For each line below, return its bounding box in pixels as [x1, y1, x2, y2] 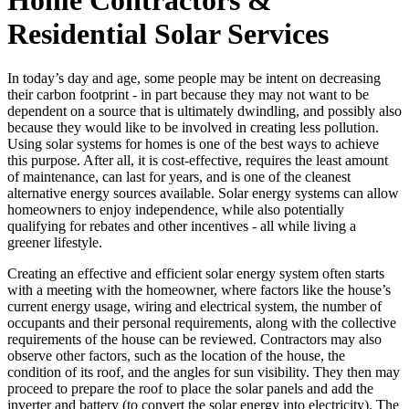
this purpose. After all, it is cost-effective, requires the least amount [7, 152, 388, 169]
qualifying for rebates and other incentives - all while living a [7, 218, 356, 235]
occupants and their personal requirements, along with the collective [7, 315, 396, 331]
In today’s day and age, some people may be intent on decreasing [7, 70, 381, 87]
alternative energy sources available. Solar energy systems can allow [7, 185, 399, 202]
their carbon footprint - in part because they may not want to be [7, 87, 369, 103]
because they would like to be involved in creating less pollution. [7, 120, 379, 136]
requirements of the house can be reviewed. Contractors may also [7, 331, 382, 348]
